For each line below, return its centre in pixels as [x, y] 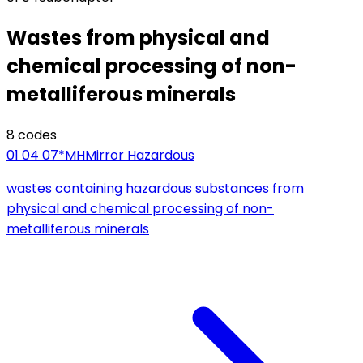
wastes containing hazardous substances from [155, 189]
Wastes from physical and [138, 38]
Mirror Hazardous [140, 156]
